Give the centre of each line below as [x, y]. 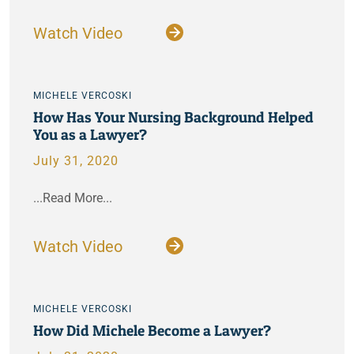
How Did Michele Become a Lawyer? [152, 330]
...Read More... [73, 198]
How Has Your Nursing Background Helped [173, 117]
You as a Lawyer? [90, 134]
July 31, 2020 [76, 161]
